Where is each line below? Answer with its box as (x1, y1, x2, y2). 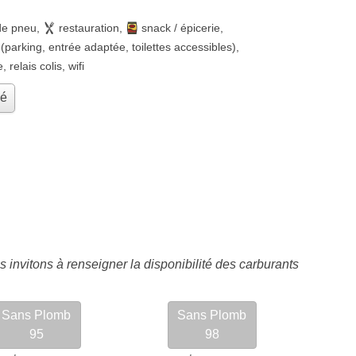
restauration (59, 21, 119, 34)
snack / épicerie (141, 21, 220, 34)
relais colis (10, 60, 62, 72)
